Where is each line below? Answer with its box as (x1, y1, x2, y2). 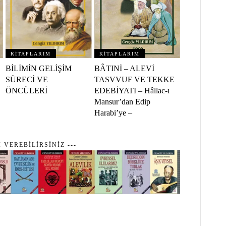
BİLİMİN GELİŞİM (6, 64, 72, 73)
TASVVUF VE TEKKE (94, 75, 175, 84)
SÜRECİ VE (6, 75, 48, 84)
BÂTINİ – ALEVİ (94, 64, 154, 73)
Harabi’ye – (94, 108, 132, 118)
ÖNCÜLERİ (6, 86, 48, 95)
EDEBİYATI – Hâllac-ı (94, 86, 169, 95)
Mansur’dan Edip (94, 97, 150, 106)
